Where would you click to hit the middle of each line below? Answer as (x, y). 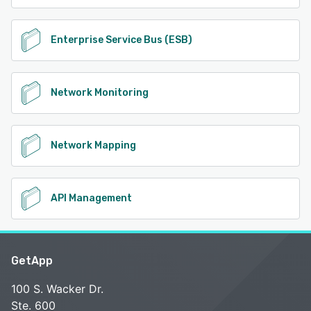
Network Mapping (93, 145)
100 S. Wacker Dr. (57, 288)
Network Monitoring (100, 92)
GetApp (32, 260)
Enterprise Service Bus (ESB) (121, 40)
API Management (91, 198)
